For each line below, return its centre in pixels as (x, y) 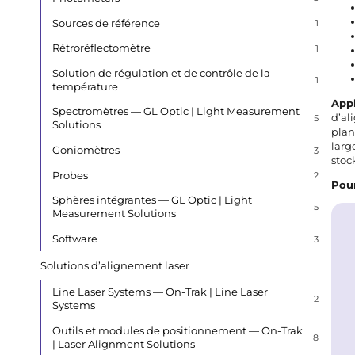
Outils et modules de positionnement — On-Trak (177, 331)
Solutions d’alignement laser (115, 265)
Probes (70, 175)
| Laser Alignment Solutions (123, 344)
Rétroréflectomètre (101, 48)
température (85, 86)
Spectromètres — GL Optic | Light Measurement (176, 111)
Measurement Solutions (114, 214)
